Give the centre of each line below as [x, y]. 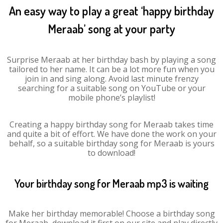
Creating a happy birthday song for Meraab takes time [111, 124]
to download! [111, 153]
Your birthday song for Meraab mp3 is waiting [111, 183]
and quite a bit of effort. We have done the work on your [111, 134]
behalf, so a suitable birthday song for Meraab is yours [111, 143]
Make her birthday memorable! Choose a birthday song [111, 214]
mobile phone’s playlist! [111, 98]
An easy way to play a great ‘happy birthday [111, 11]
